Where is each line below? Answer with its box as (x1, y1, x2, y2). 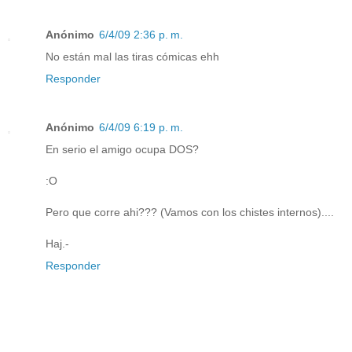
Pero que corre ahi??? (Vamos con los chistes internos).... (46, 206, 334, 219)
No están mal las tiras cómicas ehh (46, 50, 219, 64)
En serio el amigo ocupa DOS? (46, 143, 199, 156)
